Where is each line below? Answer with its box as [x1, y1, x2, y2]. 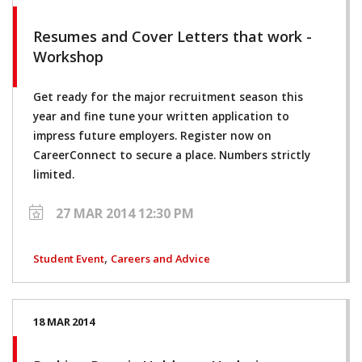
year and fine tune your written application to [33, 108, 289, 124]
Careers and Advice [110, 250, 210, 266]
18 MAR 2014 [33, 314, 95, 329]
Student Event [33, 250, 104, 266]
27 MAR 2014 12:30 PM [56, 204, 194, 222]
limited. [33, 166, 74, 182]
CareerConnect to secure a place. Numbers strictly [33, 147, 310, 162]
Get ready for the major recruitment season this [33, 89, 303, 104]
